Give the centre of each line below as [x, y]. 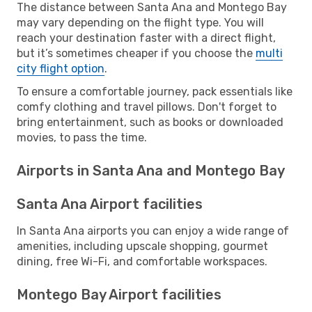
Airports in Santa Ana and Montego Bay [151, 170]
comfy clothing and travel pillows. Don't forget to [147, 107]
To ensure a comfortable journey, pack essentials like [155, 91]
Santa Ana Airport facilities [110, 204]
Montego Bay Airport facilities [119, 294]
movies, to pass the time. [82, 137]
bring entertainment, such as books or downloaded [150, 122]
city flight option [61, 68]
